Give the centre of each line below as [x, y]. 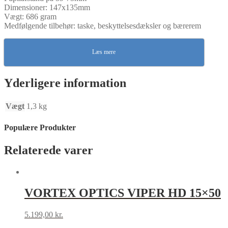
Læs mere [104, 52]
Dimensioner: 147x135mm [47, 8]
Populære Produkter [40, 128]
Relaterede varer [49, 150]
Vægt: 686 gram [30, 17]
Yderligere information [65, 83]
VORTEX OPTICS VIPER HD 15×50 [123, 193]
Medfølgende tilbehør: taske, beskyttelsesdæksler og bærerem [103, 26]
